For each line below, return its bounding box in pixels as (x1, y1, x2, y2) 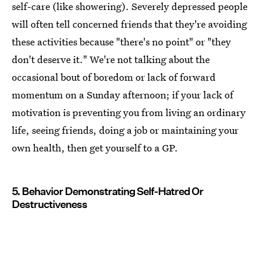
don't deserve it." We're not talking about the (12, 52, 210, 66)
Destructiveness (12, 197, 87, 210)
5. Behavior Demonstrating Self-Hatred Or (12, 184, 203, 197)
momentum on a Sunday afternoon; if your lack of (12, 87, 233, 101)
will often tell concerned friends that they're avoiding (12, 16, 247, 31)
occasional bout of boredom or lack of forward (12, 70, 216, 84)
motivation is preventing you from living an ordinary (12, 105, 246, 119)
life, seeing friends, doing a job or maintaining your (12, 123, 239, 137)
